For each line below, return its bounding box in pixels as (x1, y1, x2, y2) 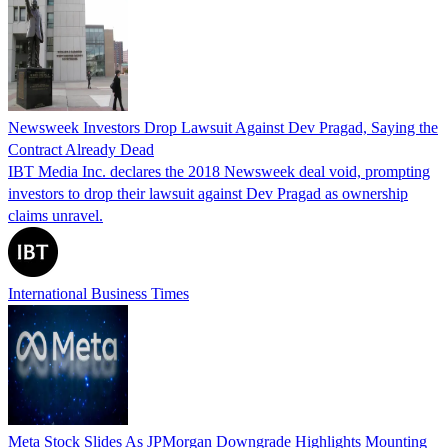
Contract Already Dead (8, 140, 154, 158)
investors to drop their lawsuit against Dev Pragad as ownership (8, 184, 408, 202)
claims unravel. (8, 206, 103, 224)
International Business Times (8, 284, 189, 302)
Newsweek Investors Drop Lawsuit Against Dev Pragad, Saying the (8, 118, 438, 136)
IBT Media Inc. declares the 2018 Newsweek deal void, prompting (8, 162, 430, 180)
